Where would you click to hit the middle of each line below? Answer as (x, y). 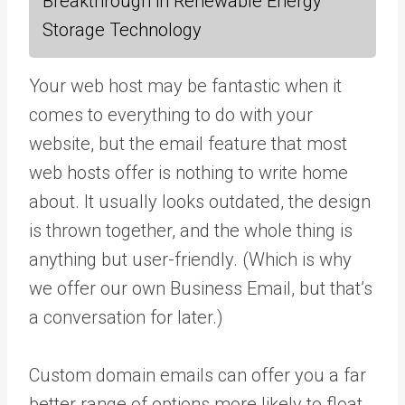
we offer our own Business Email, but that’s (201, 288)
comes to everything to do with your (171, 114)
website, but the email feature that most (188, 143)
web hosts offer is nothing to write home (188, 172)
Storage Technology (122, 29)
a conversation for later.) (126, 317)
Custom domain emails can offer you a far (198, 375)
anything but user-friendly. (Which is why (190, 259)
